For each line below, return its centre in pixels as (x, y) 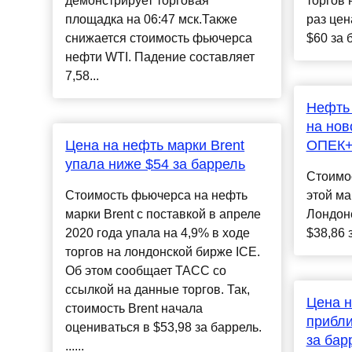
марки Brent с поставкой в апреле (163, 214)
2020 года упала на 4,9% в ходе (158, 233)
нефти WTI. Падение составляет (160, 57)
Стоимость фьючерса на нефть (157, 196)
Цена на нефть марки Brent (155, 146)
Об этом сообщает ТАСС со (146, 271)
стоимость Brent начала (134, 309)
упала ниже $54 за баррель (156, 165)
